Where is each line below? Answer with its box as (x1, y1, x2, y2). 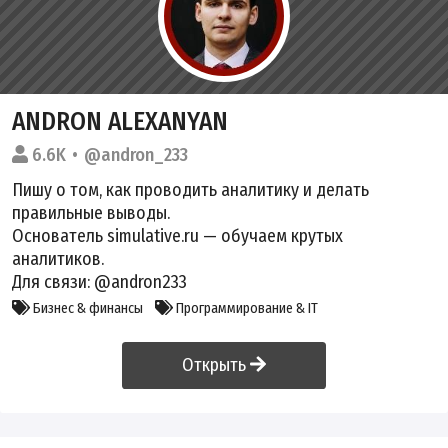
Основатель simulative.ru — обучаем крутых (12, 224, 343, 247)
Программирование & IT (173, 299, 318, 317)
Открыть (182, 353, 251, 376)
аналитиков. (12, 247, 104, 270)
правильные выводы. (12, 201, 170, 224)
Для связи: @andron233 (12, 270, 187, 293)
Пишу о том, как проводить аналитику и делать (12, 178, 369, 201)
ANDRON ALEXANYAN (12, 105, 228, 137)
